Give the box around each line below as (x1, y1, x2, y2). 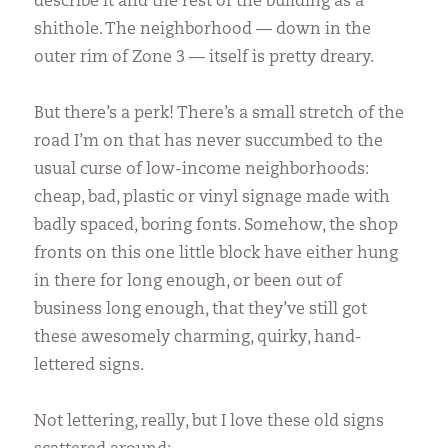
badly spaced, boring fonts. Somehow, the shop (34, 217, 399, 234)
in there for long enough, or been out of (34, 273, 343, 290)
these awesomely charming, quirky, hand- (34, 329, 363, 346)
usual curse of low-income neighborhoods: (34, 161, 370, 178)
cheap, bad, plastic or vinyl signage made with (34, 189, 391, 206)
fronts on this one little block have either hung (34, 245, 399, 262)
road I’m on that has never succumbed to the (34, 133, 384, 150)
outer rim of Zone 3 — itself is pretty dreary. (34, 49, 375, 66)
